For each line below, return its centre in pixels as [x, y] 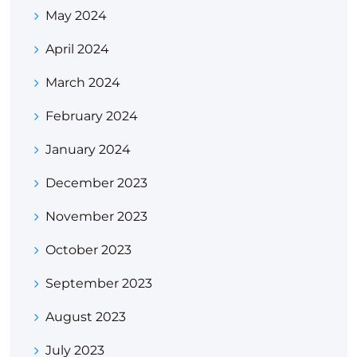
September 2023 [99, 284]
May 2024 [76, 16]
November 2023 [96, 217]
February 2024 [92, 116]
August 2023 [86, 317]
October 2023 [88, 250]
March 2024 [83, 83]
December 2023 [96, 183]
